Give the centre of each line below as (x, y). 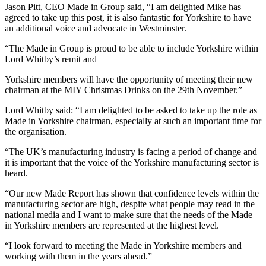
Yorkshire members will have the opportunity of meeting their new (129, 79)
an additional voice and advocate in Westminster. (96, 28)
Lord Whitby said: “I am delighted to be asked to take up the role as (131, 110)
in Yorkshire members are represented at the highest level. (112, 225)
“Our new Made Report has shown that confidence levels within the (132, 193)
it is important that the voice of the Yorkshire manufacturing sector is (132, 162)
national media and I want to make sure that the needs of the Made (129, 214)
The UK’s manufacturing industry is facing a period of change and (133, 151)
